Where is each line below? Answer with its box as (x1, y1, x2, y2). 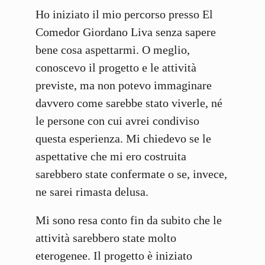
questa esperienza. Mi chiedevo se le (35, 132, 211, 146)
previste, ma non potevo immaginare (35, 79, 212, 92)
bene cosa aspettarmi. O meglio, (35, 43, 190, 57)
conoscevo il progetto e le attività (35, 61, 196, 75)
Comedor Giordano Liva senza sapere (35, 25, 216, 39)
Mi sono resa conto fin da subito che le (35, 214, 222, 227)
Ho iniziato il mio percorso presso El (35, 8, 213, 21)
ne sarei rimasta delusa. (35, 185, 148, 199)
